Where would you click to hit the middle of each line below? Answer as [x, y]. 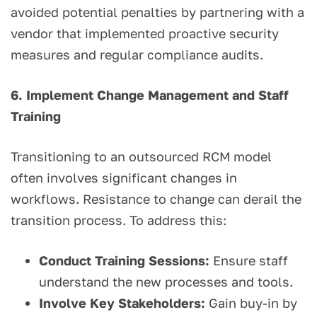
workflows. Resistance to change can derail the [156, 199]
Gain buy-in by [251, 303]
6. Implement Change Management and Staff [150, 95]
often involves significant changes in [124, 178]
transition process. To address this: [119, 220]
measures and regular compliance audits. [137, 55]
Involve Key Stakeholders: [122, 303]
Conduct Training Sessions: [124, 261]
